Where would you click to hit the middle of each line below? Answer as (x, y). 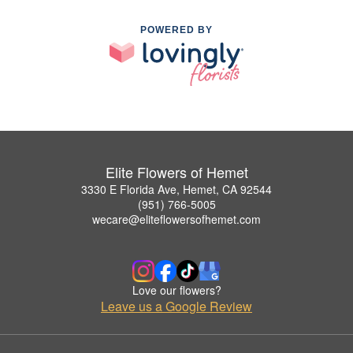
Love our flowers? (176, 290)
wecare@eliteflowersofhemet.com (176, 219)
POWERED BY (176, 30)
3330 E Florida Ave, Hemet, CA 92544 (176, 189)
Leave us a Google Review (176, 306)
